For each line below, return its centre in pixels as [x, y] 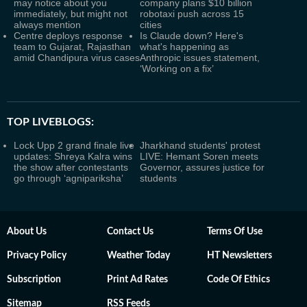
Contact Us [130, 231]
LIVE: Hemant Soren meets [199, 156]
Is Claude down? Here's [192, 35]
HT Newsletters [240, 255]
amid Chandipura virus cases [77, 57]
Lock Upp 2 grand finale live [74, 145]
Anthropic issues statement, [200, 57]
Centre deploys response [68, 35]
